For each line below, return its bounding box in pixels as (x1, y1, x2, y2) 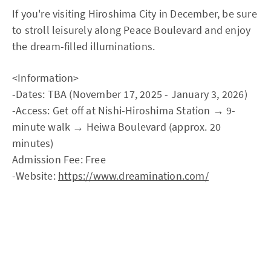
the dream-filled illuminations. (12, 39, 155, 54)
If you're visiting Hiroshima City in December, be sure (12, 7, 257, 21)
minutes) (12, 136, 54, 151)
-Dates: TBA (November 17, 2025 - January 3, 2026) (12, 87, 247, 102)
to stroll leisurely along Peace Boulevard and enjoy (12, 23, 251, 38)
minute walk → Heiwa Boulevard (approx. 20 (12, 120, 221, 134)
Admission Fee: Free (12, 152, 106, 167)
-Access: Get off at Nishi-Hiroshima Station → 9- (12, 103, 236, 118)
